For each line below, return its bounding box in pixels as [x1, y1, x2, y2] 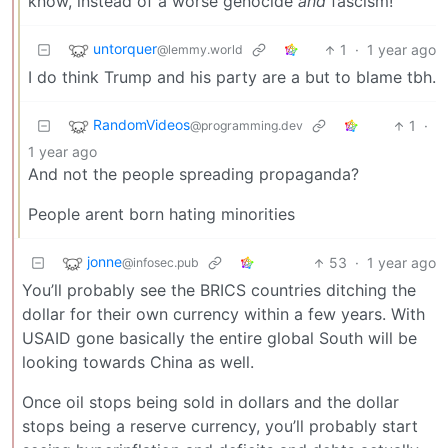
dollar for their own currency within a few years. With [22, 304, 425, 325]
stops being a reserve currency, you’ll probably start [22, 416, 418, 437]
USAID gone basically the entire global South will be [22, 328, 417, 349]
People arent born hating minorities [28, 204, 295, 225]
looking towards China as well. [22, 352, 254, 373]
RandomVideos [93, 116, 190, 134]
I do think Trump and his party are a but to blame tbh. [28, 67, 436, 88]
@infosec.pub [122, 255, 199, 271]
